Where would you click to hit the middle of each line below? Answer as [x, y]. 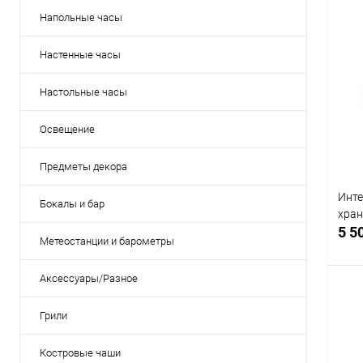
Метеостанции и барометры [107, 241]
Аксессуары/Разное [89, 279]
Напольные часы [81, 18]
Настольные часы [83, 92]
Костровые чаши [80, 353]
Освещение [67, 130]
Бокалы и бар [72, 204]
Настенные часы [80, 55]
